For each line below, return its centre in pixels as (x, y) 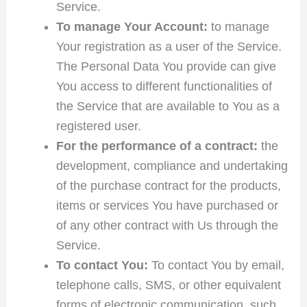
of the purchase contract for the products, (168, 185)
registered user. (98, 126)
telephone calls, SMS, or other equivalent (168, 285)
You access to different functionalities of (164, 86)
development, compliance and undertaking (172, 165)
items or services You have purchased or (167, 205)
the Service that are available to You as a (168, 106)
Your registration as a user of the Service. (169, 46)
